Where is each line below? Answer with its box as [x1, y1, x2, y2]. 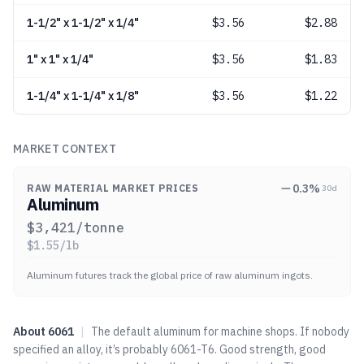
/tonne [76, 219, 124, 236]
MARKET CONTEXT [13, 141, 116, 156]
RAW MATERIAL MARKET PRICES [27, 182, 199, 194]
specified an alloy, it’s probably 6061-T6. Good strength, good [13, 342, 326, 357]
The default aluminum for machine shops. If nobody [91, 324, 349, 339]
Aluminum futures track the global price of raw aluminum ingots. [27, 269, 313, 281]
